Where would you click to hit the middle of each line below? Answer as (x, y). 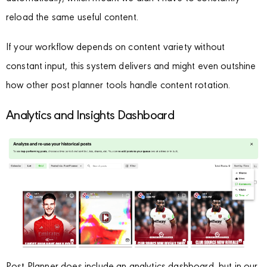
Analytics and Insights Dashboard (90, 117)
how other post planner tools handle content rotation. (118, 86)
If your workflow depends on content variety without (116, 48)
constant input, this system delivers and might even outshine (131, 67)
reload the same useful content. (72, 18)
